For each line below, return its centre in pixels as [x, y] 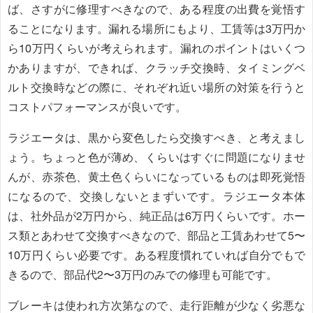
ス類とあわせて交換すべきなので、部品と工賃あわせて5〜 [156, 235]
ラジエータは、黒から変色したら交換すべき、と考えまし [156, 138]
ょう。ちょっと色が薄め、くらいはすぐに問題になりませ [156, 157]
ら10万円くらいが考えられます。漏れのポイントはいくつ [156, 48]
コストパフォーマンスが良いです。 [97, 107]
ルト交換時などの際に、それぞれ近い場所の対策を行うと [156, 87]
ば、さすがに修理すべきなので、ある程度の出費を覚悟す [156, 9]
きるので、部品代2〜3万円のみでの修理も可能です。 [143, 275]
